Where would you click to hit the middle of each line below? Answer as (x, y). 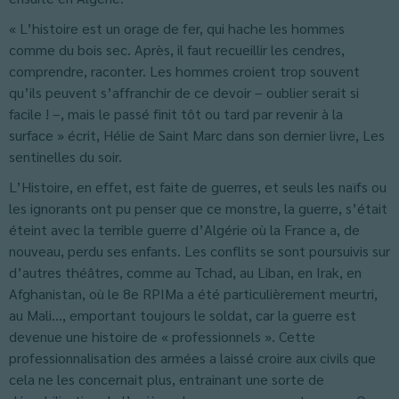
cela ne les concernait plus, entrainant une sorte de (167, 379)
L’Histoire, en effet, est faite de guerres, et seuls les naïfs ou (198, 187)
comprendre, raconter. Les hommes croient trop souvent (184, 71)
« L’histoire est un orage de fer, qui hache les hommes (177, 28)
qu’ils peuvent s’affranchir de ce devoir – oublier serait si (184, 92)
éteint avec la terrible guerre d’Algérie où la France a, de (184, 229)
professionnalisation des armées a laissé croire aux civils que (192, 358)
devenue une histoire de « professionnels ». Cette (162, 336)
